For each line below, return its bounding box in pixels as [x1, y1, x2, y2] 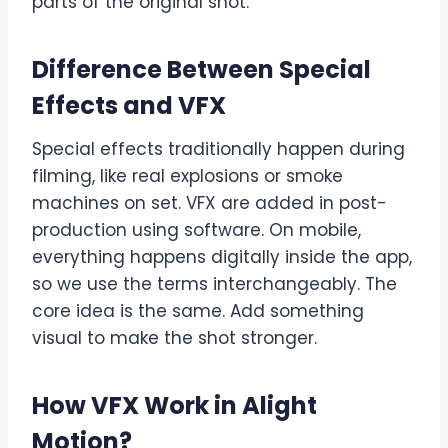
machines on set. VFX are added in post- [32, 191, 387, 216]
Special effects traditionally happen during [32, 137, 405, 162]
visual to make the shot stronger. [32, 326, 317, 351]
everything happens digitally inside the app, [32, 245, 412, 270]
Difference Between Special [32, 53, 371, 87]
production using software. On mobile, [32, 218, 361, 243]
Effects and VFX [32, 89, 226, 123]
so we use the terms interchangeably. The [32, 272, 397, 297]
